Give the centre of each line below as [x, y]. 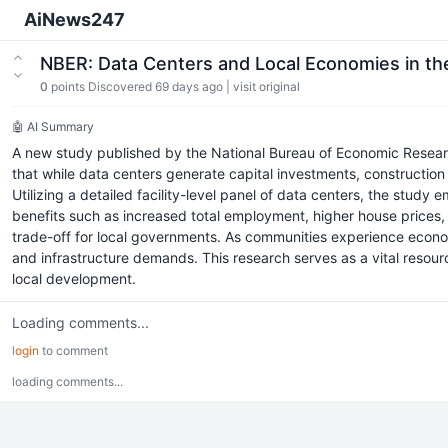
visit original [266, 86]
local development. [74, 278]
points [68, 86]
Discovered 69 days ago [155, 86]
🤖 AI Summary [53, 126]
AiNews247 [74, 19]
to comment [73, 350]
